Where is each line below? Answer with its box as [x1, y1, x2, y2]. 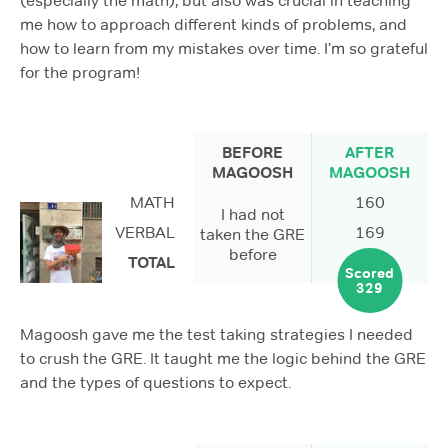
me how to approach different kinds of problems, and [20, 14, 407, 34]
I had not [220, 205, 285, 225]
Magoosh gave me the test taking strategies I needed [20, 325, 413, 345]
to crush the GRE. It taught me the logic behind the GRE [20, 349, 426, 369]
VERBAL [114, 223, 175, 243]
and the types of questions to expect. [20, 373, 291, 393]
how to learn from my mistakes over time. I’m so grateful [20, 38, 428, 58]
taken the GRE [200, 225, 306, 245]
